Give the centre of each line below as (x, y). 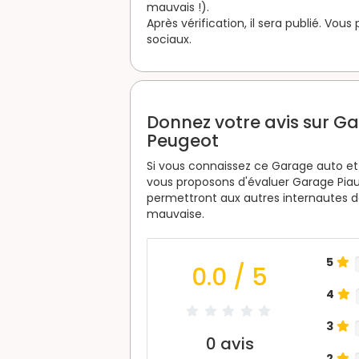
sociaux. (169, 39)
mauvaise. (175, 214)
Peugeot (183, 140)
